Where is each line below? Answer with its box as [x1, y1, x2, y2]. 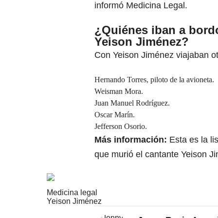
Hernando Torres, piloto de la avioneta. [94, 75, 214, 84]
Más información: [94, 135, 167, 145]
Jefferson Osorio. [94, 122, 147, 130]
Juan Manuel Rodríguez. [94, 99, 170, 107]
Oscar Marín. [94, 110, 135, 119]
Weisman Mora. [94, 87, 143, 95]
